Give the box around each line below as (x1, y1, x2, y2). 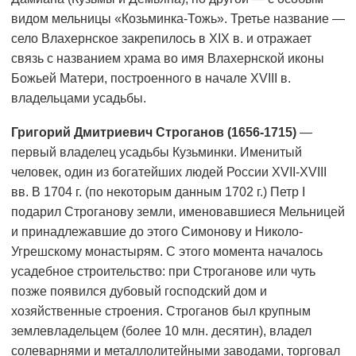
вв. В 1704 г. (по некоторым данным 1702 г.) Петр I (11, 185, 305, 199)
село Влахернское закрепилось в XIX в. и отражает (11, 32, 311, 46)
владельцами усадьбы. (11, 91, 146, 106)
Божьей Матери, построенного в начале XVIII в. (11, 72, 291, 86)
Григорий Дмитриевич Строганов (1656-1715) (11, 126, 300, 140)
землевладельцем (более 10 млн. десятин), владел (11, 324, 311, 339)
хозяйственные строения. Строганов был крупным (11, 304, 311, 319)
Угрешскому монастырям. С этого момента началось (11, 245, 323, 259)
